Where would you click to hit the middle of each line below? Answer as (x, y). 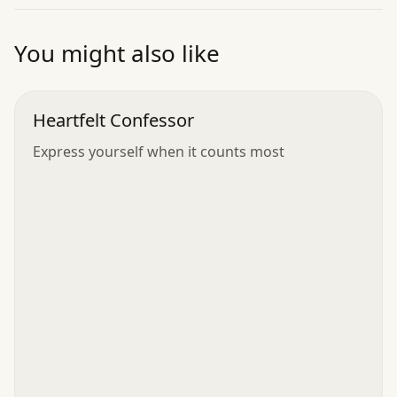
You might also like (117, 53)
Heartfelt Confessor (113, 120)
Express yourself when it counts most (159, 151)
